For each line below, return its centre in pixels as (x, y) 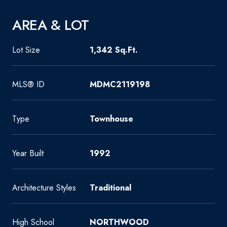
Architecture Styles (44, 188)
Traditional (110, 188)
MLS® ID (28, 84)
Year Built (28, 153)
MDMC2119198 (120, 84)
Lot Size (26, 50)
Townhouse (111, 119)
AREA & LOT (51, 25)
